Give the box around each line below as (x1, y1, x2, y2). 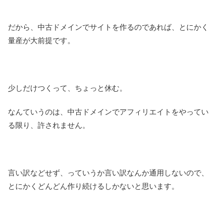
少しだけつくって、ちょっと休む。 (8, 84, 127, 93)
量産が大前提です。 (8, 36, 75, 45)
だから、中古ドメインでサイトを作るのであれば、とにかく (8, 23, 209, 32)
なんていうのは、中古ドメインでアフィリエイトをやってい (8, 108, 209, 116)
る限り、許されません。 (8, 121, 90, 130)
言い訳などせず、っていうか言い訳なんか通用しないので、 (8, 168, 209, 177)
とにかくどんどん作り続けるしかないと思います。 (8, 182, 179, 191)
